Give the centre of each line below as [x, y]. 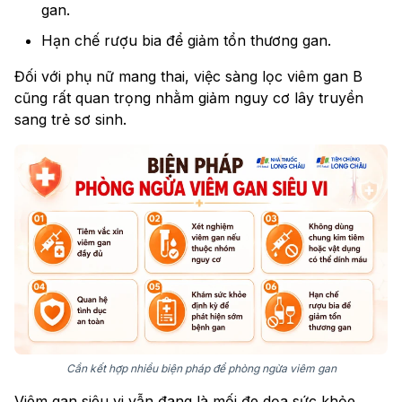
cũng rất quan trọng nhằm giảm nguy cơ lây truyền [189, 98]
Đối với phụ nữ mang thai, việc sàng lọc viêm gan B [188, 77]
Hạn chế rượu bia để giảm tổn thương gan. [186, 41]
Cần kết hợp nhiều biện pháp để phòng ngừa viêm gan [201, 369]
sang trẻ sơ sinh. [70, 120]
